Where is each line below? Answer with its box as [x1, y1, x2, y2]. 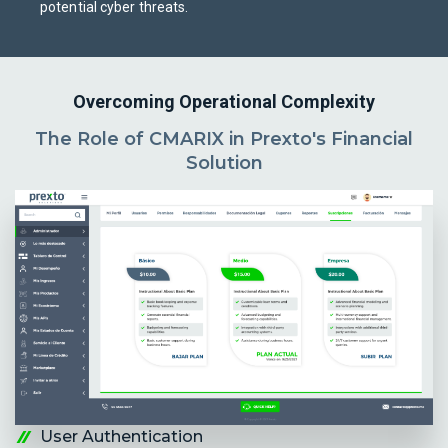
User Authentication [40, 426, 203, 446]
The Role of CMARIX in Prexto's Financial [35, 128, 413, 151]
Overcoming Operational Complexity [73, 91, 375, 113]
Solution [185, 152, 263, 175]
